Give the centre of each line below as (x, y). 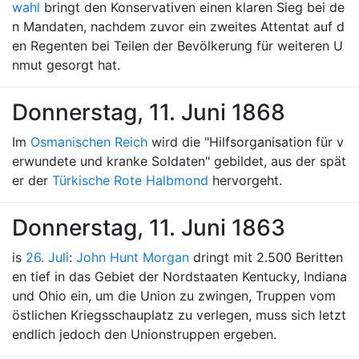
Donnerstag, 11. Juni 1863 (149, 228)
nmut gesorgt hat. (66, 65)
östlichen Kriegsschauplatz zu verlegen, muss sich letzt (179, 315)
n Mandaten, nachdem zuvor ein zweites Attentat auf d (178, 26)
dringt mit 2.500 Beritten (266, 257)
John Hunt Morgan (133, 257)
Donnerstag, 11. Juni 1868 (149, 112)
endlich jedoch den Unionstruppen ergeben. (144, 334)
